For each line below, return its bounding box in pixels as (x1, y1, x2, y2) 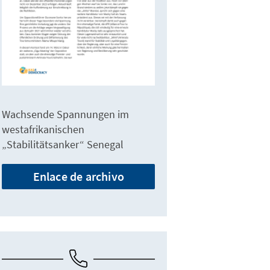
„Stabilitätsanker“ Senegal (2, 137, 124, 152)
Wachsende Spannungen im (2, 107, 130, 122)
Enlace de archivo (33, 169, 124, 184)
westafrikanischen (2, 122, 85, 137)
